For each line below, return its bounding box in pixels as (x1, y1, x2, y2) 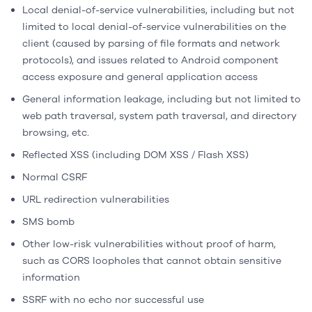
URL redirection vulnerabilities (22, 193, 169, 206)
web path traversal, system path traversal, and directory (22, 109, 297, 123)
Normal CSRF (22, 171, 87, 184)
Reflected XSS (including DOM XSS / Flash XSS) (22, 148, 249, 162)
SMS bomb (22, 215, 75, 228)
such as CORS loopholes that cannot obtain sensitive (22, 254, 281, 267)
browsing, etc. (22, 126, 89, 139)
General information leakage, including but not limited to (22, 93, 301, 106)
